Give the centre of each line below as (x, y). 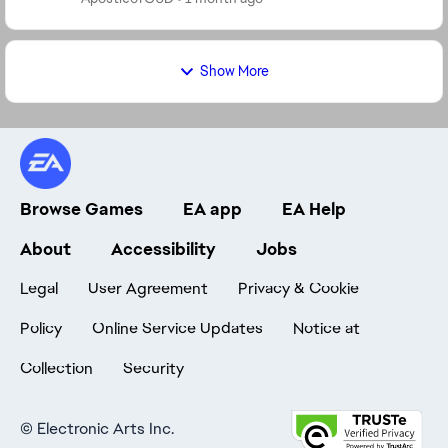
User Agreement (148, 288)
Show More (234, 71)
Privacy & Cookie (298, 288)
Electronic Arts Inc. (105, 428)
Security (153, 368)
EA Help (314, 209)
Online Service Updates (177, 328)
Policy (41, 328)
